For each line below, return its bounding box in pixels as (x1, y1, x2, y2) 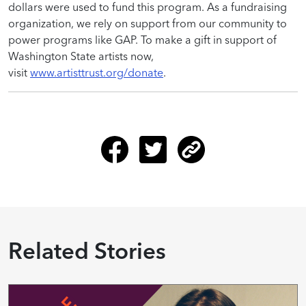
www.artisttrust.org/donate (30, 65, 163, 79)
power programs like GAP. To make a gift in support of (8, 32, 277, 46)
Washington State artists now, (8, 48, 154, 63)
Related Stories (8, 236, 166, 264)
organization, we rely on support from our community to (8, 16, 287, 30)
